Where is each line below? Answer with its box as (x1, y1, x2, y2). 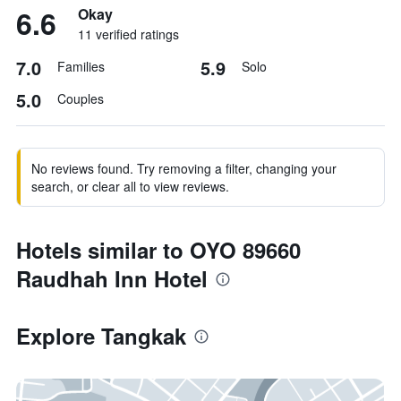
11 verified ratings (78, 25, 179, 43)
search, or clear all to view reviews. (31, 177, 229, 195)
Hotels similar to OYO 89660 (16, 235, 301, 265)
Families (57, 57, 105, 75)
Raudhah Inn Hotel (16, 263, 208, 294)
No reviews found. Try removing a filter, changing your (31, 159, 337, 177)
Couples (57, 90, 104, 107)
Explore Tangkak (16, 320, 186, 351)
